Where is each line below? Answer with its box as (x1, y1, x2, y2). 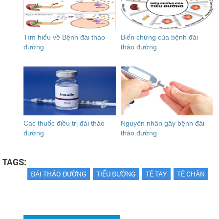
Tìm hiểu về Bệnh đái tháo (23, 33, 105, 41)
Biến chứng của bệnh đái (121, 33, 198, 41)
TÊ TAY (146, 169, 167, 178)
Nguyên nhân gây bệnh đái (121, 119, 205, 127)
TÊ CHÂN (177, 169, 205, 178)
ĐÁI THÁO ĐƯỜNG (31, 169, 87, 178)
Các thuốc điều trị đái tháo (23, 119, 105, 127)
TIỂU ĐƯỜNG (96, 169, 136, 178)
